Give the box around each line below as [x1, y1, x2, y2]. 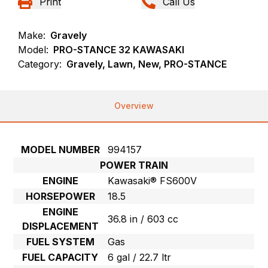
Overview [114, 100, 154, 111]
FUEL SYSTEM [26, 236, 95, 248]
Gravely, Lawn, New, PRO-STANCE [66, 58, 227, 71]
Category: [18, 58, 62, 71]
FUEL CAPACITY [22, 251, 99, 264]
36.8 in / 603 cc [108, 213, 179, 226]
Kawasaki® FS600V [108, 175, 197, 187]
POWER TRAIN [99, 159, 168, 172]
